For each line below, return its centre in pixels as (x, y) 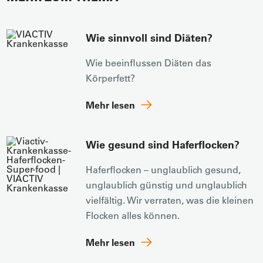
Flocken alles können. (133, 215)
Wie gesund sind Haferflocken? (163, 144)
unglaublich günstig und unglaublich (167, 185)
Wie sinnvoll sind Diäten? (149, 38)
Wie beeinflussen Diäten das (149, 63)
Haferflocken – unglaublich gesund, (163, 169)
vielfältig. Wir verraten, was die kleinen (170, 200)
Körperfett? (111, 78)
